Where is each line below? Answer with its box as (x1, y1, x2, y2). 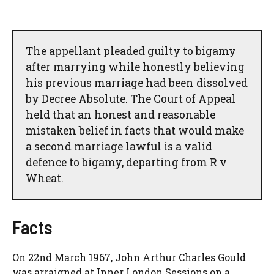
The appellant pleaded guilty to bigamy (26, 43, 236, 58)
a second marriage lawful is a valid (26, 139, 212, 154)
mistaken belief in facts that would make (26, 123, 244, 138)
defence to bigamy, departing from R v (26, 155, 227, 169)
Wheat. (26, 171, 64, 185)
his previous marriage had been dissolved (26, 75, 248, 90)
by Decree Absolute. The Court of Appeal (26, 91, 236, 106)
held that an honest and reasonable (26, 107, 215, 122)
